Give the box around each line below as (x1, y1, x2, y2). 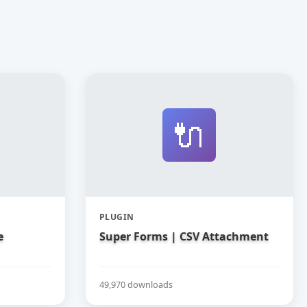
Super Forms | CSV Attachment (99, 229, 269, 244)
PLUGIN (99, 211, 134, 223)
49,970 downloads (99, 278, 173, 291)
